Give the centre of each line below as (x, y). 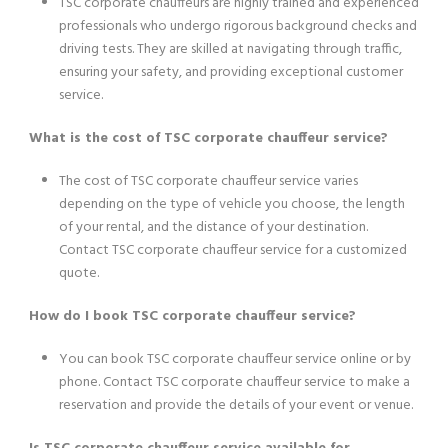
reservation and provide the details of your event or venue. (236, 405)
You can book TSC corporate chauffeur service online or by (235, 359)
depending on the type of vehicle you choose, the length (232, 204)
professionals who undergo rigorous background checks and (238, 26)
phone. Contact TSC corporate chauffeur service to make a (234, 382)
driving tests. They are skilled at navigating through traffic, (230, 49)
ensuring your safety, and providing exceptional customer (231, 72)
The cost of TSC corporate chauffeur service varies (208, 181)
